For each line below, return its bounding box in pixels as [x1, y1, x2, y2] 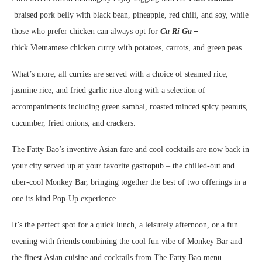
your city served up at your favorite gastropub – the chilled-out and [12, 161, 235, 170]
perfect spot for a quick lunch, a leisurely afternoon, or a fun [37, 220, 238, 229]
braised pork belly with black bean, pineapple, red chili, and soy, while [14, 10, 249, 19]
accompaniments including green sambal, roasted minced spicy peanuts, [12, 102, 248, 111]
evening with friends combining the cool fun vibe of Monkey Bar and [12, 236, 242, 246]
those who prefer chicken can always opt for [12, 26, 160, 36]
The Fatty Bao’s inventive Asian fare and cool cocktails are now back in [12, 144, 249, 154]
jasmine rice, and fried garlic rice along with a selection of [12, 85, 205, 95]
